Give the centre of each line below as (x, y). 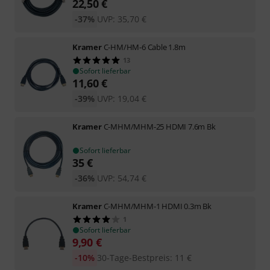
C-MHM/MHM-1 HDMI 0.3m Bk (157, 206)
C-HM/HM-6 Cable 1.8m (144, 47)
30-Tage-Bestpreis (133, 257)
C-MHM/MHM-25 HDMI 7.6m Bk (159, 126)
